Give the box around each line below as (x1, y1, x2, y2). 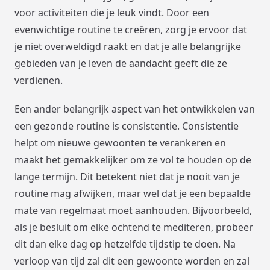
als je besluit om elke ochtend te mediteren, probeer (14, 220, 253, 234)
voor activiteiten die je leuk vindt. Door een (14, 5, 209, 19)
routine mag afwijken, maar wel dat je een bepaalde (14, 186, 251, 200)
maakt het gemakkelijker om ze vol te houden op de (14, 152, 251, 166)
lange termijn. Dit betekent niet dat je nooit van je (14, 169, 240, 183)
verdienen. (14, 73, 63, 87)
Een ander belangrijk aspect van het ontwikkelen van (14, 102, 255, 116)
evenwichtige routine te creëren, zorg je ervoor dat (14, 22, 247, 36)
